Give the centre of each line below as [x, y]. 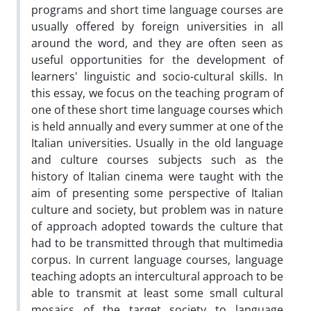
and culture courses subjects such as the [157, 159]
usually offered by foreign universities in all [157, 26]
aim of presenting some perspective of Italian [157, 193]
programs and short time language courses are [157, 9]
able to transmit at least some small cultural [157, 293]
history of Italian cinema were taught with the [157, 176]
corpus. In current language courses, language [157, 259]
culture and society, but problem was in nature [157, 209]
